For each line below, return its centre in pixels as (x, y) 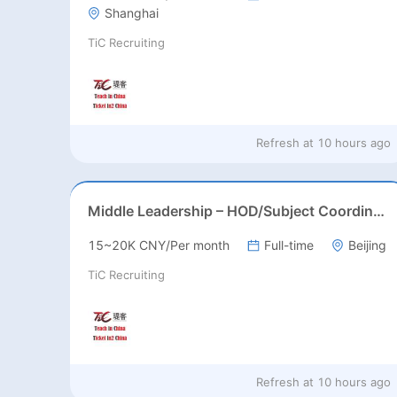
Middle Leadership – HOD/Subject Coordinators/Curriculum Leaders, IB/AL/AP (378, 211)
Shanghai (131, 13)
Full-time (288, 245)
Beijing (367, 245)
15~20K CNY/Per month (158, 245)
